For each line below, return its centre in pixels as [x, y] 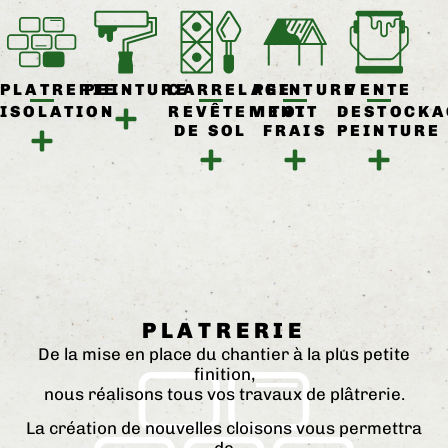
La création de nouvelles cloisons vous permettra [224, 428]
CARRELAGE [230, 89]
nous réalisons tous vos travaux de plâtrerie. [224, 393]
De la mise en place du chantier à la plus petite [224, 353]
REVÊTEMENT [238, 111]
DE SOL [210, 130]
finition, [224, 373]
